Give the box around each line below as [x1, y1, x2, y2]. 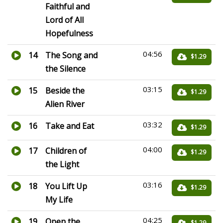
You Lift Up [45, 181, 87, 192]
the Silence [45, 63, 86, 74]
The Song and [45, 50, 98, 61]
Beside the [45, 85, 85, 96]
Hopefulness [45, 28, 93, 39]
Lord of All [45, 14, 84, 25]
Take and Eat [45, 120, 94, 131]
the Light [45, 159, 79, 170]
